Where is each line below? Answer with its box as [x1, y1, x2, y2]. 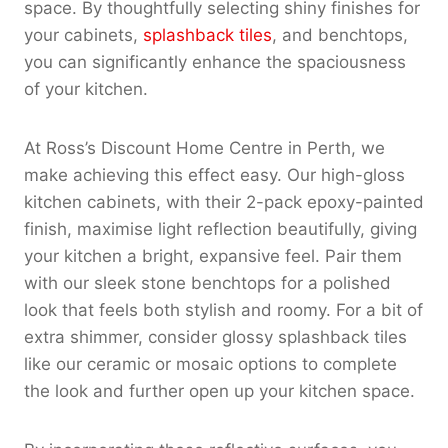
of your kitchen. [24, 78, 148, 99]
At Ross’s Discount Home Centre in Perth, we [24, 137, 385, 158]
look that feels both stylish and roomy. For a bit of [24, 299, 423, 320]
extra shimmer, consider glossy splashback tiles [24, 326, 407, 347]
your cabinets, [24, 24, 143, 45]
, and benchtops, [272, 24, 408, 45]
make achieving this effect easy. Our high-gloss [24, 164, 405, 185]
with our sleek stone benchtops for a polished [24, 272, 391, 293]
